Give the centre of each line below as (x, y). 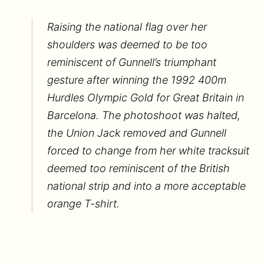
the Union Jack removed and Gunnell (136, 133)
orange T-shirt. (83, 203)
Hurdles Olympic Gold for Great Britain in (145, 97)
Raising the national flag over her (127, 27)
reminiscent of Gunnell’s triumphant (131, 62)
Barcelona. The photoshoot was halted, (143, 115)
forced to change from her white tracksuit (148, 150)
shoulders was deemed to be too (127, 44)
